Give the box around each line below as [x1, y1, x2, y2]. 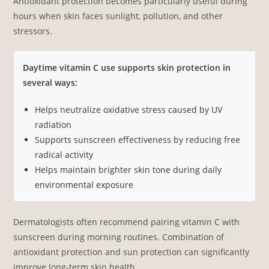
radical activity [35, 148, 94, 160]
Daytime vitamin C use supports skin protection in [23, 61, 231, 73]
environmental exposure [35, 178, 134, 190]
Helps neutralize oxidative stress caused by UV [35, 103, 223, 115]
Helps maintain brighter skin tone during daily [35, 163, 222, 175]
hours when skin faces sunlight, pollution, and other [13, 10, 223, 22]
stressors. [13, 25, 53, 37]
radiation [35, 118, 72, 130]
